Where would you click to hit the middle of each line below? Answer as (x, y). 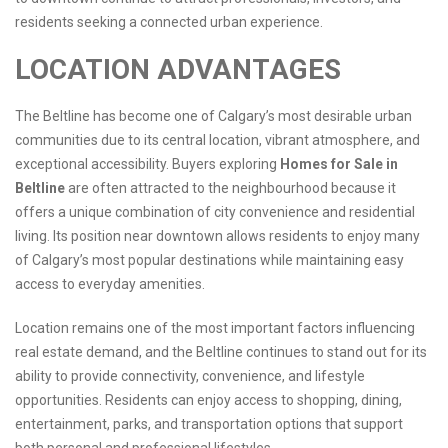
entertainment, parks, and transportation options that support (209, 424)
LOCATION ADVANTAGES (178, 70)
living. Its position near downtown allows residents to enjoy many (217, 236)
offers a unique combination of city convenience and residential (215, 212)
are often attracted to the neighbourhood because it (230, 188)
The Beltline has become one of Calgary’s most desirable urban (213, 116)
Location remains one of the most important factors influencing (215, 328)
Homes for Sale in (339, 164)
